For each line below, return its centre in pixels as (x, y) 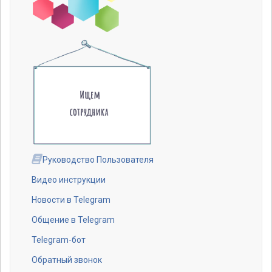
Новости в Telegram (71, 199)
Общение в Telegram (73, 219)
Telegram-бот (59, 240)
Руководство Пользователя (97, 159)
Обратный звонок (67, 260)
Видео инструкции (69, 179)
